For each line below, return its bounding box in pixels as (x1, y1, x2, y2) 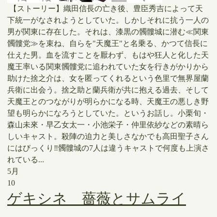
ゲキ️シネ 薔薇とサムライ (7, 190, 186, 206)
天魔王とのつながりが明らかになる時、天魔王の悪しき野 (7, 97, 209, 106)
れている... (7, 155, 44, 164)
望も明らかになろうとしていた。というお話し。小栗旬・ (7, 109, 209, 117)
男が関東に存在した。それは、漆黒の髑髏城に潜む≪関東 (7, 28, 209, 36)
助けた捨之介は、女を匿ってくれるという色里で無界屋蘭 (7, 74, 209, 82)
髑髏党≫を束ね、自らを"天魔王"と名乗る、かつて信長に (7, 39, 208, 47)
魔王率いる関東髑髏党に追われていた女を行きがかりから (7, 62, 209, 71)
